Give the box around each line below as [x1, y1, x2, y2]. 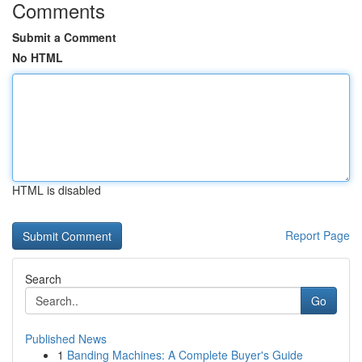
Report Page [285, 227, 350, 243]
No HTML [12, 49, 63, 65]
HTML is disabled [12, 182, 101, 198]
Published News [25, 330, 107, 347]
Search [25, 271, 61, 287]
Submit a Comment [12, 29, 116, 45]
